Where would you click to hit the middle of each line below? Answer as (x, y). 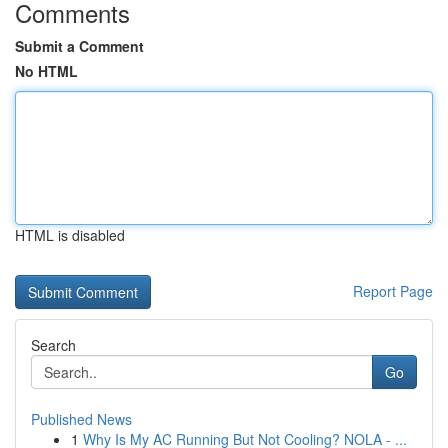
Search (53, 345)
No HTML (46, 71)
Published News (81, 419)
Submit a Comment (79, 46)
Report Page (393, 291)
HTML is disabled (70, 235)
